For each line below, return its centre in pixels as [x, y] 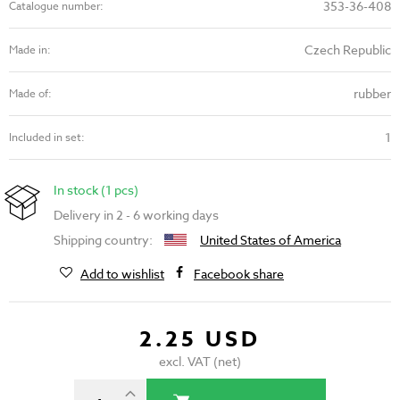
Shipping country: [104, 240]
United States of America [271, 240]
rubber [372, 94]
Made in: [30, 50]
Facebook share [239, 274]
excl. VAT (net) [200, 362]
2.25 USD [200, 340]
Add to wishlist [122, 274]
